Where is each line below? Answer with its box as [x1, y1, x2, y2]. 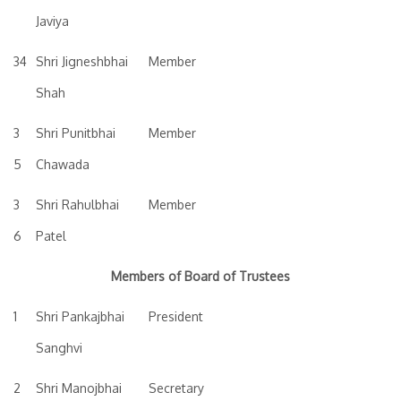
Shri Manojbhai [36, 380, 122, 396]
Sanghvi [36, 340, 82, 355]
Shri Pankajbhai [36, 309, 124, 324]
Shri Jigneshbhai [36, 54, 128, 69]
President [149, 309, 203, 324]
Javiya [36, 13, 69, 29]
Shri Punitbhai [36, 125, 115, 141]
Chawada [36, 157, 90, 172]
